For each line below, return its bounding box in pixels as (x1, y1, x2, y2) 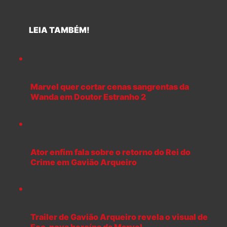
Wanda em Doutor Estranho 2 (30, 92, 146, 102)
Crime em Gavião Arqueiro (30, 157, 138, 167)
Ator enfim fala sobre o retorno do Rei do (30, 146, 191, 157)
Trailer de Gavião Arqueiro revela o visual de (30, 212, 208, 222)
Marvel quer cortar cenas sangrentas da (30, 82, 189, 92)
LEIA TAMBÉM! (15, 25, 90, 35)
